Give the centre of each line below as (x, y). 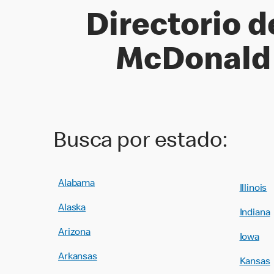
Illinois (253, 189)
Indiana (255, 213)
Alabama (76, 184)
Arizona (74, 233)
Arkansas (78, 257)
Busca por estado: (140, 143)
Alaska (72, 209)
